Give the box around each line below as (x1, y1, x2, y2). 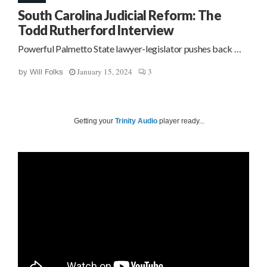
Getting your (74, 117, 115, 125)
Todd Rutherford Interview (18, 22, 174, 38)
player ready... (157, 117, 204, 125)
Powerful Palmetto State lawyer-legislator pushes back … (18, 43, 241, 54)
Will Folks (30, 67, 63, 76)
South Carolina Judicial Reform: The (18, 7, 221, 23)
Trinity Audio (115, 117, 157, 125)
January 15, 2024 (77, 66, 132, 77)
